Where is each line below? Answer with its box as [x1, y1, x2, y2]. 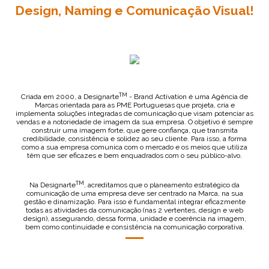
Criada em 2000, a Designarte [21, 92, 119, 101]
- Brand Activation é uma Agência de [127, 92, 248, 101]
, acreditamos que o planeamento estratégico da [84, 181, 240, 189]
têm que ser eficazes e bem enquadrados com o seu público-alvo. [27, 151, 242, 160]
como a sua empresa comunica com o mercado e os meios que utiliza [22, 143, 247, 151]
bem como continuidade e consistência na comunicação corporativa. [25, 223, 244, 231]
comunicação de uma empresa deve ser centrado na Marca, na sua [26, 189, 243, 198]
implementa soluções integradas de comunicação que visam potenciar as [16, 109, 253, 118]
